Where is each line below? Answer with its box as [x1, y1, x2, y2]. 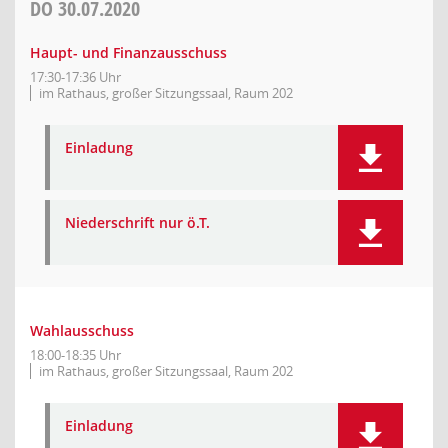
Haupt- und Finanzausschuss [30, 43, 227, 62]
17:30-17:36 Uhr [30, 68, 121, 86]
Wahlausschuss [30, 321, 134, 340]
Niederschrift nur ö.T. [65, 213, 210, 232]
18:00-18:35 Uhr [30, 346, 121, 364]
